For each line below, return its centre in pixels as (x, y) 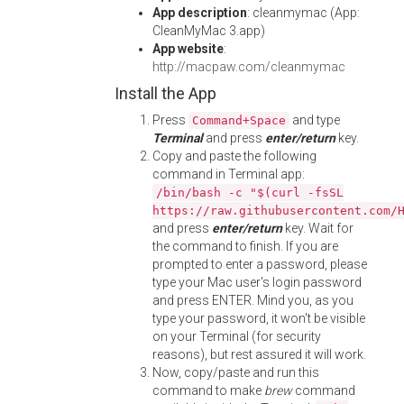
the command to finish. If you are (245, 246)
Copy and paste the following (234, 156)
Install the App (165, 93)
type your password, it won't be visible (259, 318)
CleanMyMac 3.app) (209, 31)
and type (315, 120)
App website (188, 49)
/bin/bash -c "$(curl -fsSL (250, 193)
